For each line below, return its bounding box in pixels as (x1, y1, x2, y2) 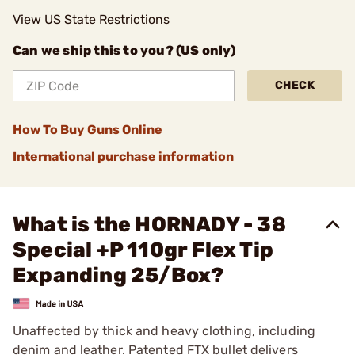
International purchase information (13, 149, 234, 164)
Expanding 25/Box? (13, 263, 224, 288)
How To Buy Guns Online (13, 122, 162, 137)
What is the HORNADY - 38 (13, 212, 286, 237)
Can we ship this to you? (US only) (13, 43, 235, 58)
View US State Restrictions (13, 12, 170, 27)
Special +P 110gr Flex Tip (13, 238, 274, 262)
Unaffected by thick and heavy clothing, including (13, 323, 315, 338)
